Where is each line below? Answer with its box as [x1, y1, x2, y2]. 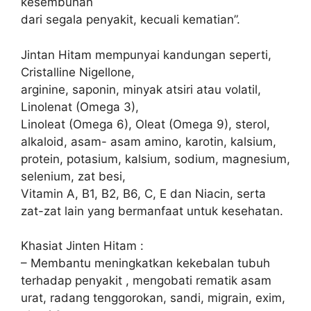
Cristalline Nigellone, [21, 65, 135, 79]
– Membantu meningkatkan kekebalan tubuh [21, 256, 270, 270]
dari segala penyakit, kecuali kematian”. [21, 12, 240, 26]
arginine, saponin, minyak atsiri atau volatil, [21, 82, 261, 96]
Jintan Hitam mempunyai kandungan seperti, [21, 47, 271, 62]
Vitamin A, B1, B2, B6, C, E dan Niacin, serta [21, 186, 266, 201]
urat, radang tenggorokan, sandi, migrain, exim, [21, 291, 285, 305]
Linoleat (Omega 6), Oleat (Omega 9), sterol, [21, 117, 270, 131]
